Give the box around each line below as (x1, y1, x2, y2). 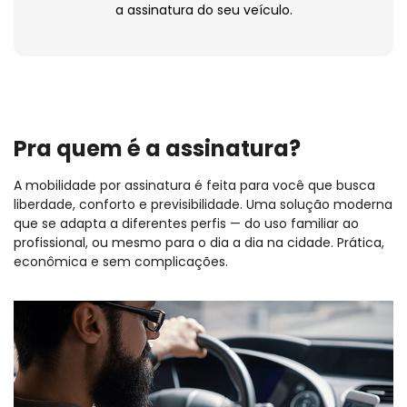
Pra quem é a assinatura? (14, 133, 301, 164)
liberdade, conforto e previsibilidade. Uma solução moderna (14, 194, 392, 213)
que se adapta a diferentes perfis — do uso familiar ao (14, 213, 359, 233)
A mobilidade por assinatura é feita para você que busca (14, 175, 375, 194)
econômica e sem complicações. (14, 252, 228, 271)
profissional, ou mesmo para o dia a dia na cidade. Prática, (14, 233, 384, 252)
